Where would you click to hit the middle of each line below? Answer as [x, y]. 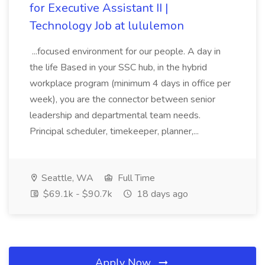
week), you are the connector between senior [122, 99]
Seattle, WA [66, 178]
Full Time [135, 178]
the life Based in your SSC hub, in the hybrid [118, 67]
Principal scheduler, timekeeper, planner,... [115, 131]
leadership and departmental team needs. [115, 115]
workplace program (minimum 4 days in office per [130, 83]
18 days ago [161, 194]
